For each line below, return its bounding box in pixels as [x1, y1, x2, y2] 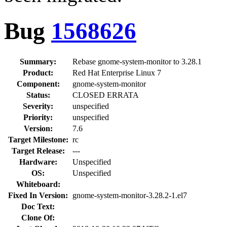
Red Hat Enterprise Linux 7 [72, 68, 161, 77]
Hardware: [19, 157, 57, 166]
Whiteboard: [16, 179, 60, 188]
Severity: [23, 101, 53, 110]
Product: [23, 68, 53, 77]
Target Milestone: [8, 135, 68, 144]
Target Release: [11, 146, 65, 155]
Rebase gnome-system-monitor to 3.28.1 [72, 57, 202, 66]
